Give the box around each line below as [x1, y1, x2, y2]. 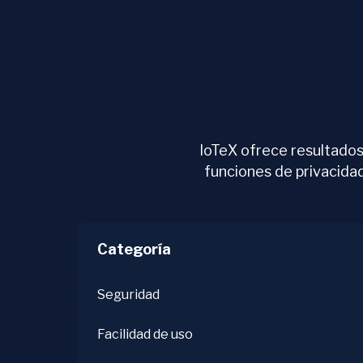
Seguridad [97, 287, 160, 302]
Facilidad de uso [97, 327, 193, 342]
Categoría [97, 241, 171, 258]
